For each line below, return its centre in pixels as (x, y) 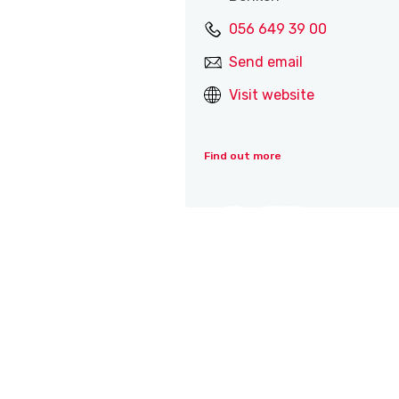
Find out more (243, 156)
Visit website (272, 95)
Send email (266, 62)
